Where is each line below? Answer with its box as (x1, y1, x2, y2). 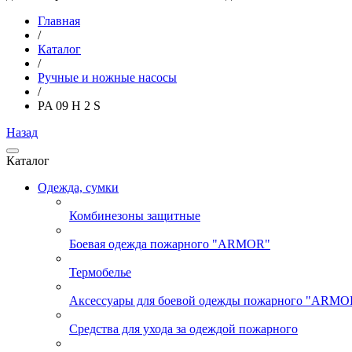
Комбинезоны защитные (69, 209, 200, 222)
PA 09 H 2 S (38, 99, 101, 112)
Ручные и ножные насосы (38, 71, 177, 84)
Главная (38, 14, 80, 27)
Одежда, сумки (38, 181, 119, 194)
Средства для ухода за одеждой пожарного (69, 322, 298, 335)
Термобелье (69, 266, 131, 279)
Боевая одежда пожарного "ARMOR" (69, 237, 270, 251)
